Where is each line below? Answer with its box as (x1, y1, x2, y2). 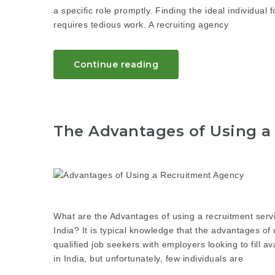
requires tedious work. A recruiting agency (53, 20, 228, 30)
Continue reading (74, 59, 158, 71)
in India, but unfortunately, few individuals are (53, 253, 243, 263)
